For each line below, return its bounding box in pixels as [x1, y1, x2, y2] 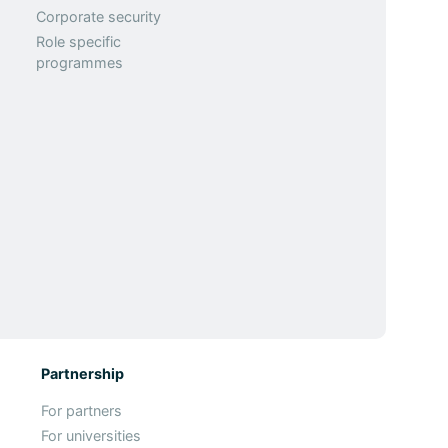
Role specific [36, 33, 122, 50]
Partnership [41, 365, 124, 382]
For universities [41, 427, 141, 444]
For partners [41, 402, 122, 419]
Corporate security [36, 8, 162, 25]
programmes [36, 54, 124, 71]
